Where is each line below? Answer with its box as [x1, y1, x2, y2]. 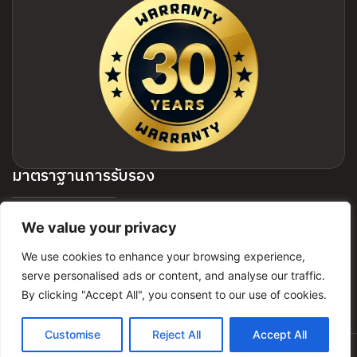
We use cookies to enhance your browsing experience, [22, 249, 305, 263]
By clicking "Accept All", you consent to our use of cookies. [22, 288, 327, 301]
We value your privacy [22, 219, 177, 236]
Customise [44, 328, 100, 341]
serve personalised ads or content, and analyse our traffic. [22, 269, 325, 282]
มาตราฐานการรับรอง [12, 163, 155, 190]
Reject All [151, 328, 201, 341]
